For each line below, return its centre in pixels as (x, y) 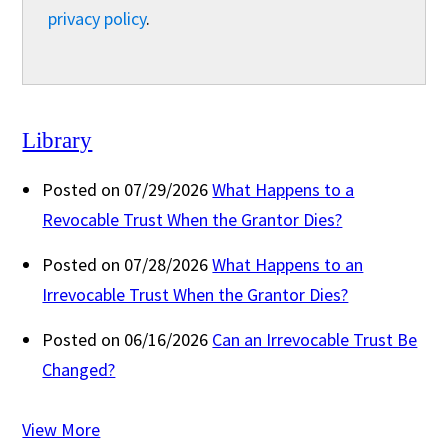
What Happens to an (288, 264)
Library (57, 140)
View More (61, 429)
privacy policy (97, 18)
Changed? (79, 369)
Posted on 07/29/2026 (125, 189)
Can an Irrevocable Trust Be (315, 339)
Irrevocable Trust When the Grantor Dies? (195, 294)
